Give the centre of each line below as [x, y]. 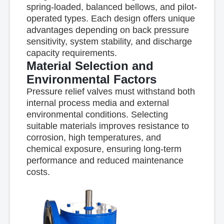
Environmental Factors [91, 79]
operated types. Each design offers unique [110, 18]
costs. [38, 172]
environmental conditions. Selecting [97, 114]
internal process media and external [97, 103]
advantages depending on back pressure [107, 30]
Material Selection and [90, 66]
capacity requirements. [71, 53]
